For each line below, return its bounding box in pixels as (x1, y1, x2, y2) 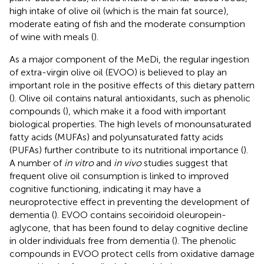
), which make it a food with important (65, 105, 226, 117)
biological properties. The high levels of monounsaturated (9, 118, 251, 130)
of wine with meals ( (9, 31, 94, 42)
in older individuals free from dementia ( (9, 235, 174, 246)
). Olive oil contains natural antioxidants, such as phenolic (12, 92, 250, 104)
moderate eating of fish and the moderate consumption (9, 18, 245, 29)
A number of (9, 157, 64, 169)
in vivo (114, 157, 141, 169)
